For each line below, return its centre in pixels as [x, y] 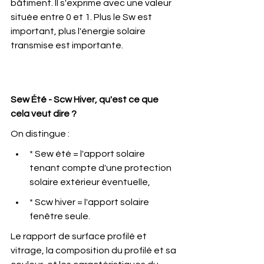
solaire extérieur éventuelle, [90, 182]
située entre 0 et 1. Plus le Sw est [82, 17]
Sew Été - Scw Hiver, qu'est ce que [85, 100]
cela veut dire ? [44, 114]
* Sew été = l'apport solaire [88, 154]
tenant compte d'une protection [101, 168]
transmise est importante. [67, 45]
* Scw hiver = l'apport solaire [90, 202]
